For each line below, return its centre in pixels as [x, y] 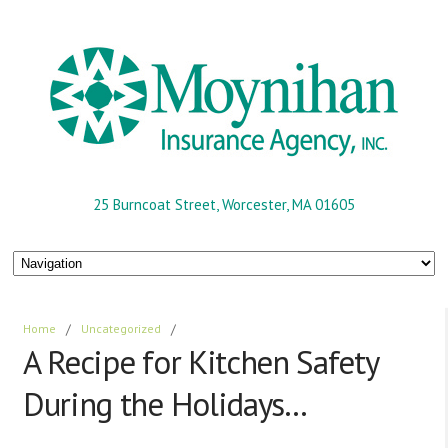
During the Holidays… [165, 404]
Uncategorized [121, 329]
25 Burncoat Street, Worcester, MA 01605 [224, 204]
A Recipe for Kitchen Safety [200, 362]
